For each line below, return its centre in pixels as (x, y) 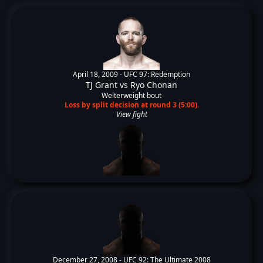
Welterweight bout (131, 95)
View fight (131, 114)
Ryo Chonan (154, 85)
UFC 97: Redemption (157, 74)
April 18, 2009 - (98, 74)
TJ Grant (102, 85)
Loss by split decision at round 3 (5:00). (131, 105)
